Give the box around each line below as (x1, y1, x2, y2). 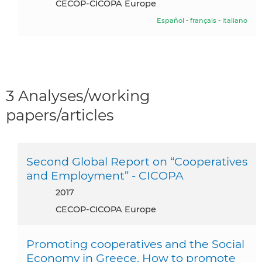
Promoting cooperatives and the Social (26, 237, 244, 251)
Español (157, 16, 184, 25)
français (190, 16, 216, 25)
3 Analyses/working (6, 87, 150, 105)
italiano (222, 16, 247, 25)
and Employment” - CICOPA (26, 168, 184, 183)
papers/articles (6, 106, 114, 125)
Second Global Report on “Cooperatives (26, 154, 247, 169)
